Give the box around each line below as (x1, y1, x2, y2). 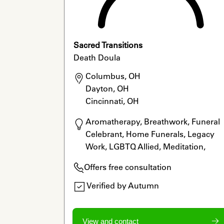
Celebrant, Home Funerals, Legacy (85, 129, 214, 139)
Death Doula (73, 52, 120, 62)
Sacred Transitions (73, 39, 142, 50)
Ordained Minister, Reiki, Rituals (85, 154, 204, 164)
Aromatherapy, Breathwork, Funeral (85, 116, 220, 127)
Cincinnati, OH (85, 95, 139, 106)
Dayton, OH (85, 83, 129, 93)
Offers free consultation (83, 162, 171, 172)
